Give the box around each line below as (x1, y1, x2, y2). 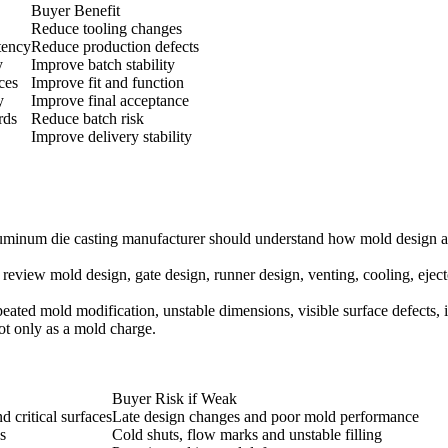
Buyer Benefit (31, 2, 120, 20)
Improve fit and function (31, 74, 184, 92)
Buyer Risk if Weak (112, 390, 237, 408)
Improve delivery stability (31, 128, 192, 146)
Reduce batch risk (31, 110, 144, 128)
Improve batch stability (31, 56, 175, 74)
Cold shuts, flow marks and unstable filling (112, 426, 382, 444)
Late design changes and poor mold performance (112, 408, 419, 426)
